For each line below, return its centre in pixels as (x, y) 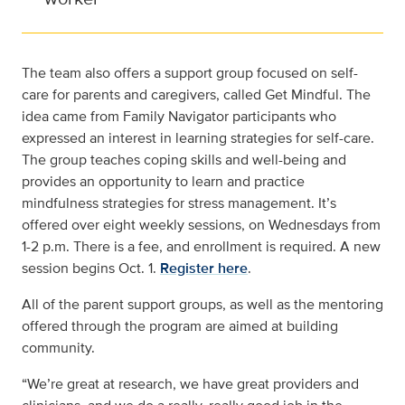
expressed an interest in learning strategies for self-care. (198, 138)
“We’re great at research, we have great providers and (190, 384)
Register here (204, 268)
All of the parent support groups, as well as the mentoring (202, 304)
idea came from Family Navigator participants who (179, 116)
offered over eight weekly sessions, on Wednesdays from (201, 225)
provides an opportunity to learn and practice (163, 181)
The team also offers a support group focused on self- (190, 73)
